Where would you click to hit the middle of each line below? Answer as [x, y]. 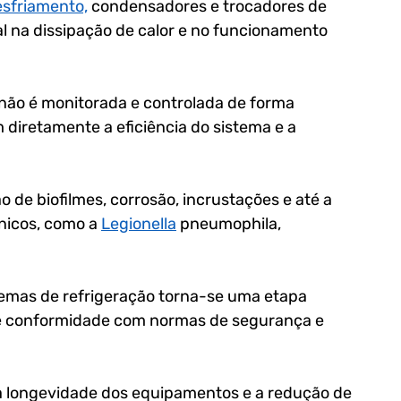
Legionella [139, 224]
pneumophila [227, 224]
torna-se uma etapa [233, 296]
